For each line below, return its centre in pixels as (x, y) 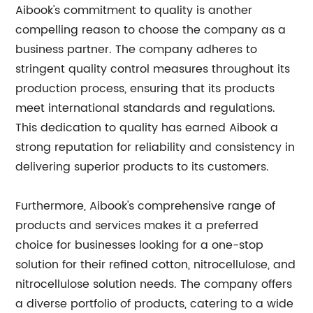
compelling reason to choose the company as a (151, 30)
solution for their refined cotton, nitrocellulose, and (156, 265)
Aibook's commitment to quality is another (134, 10)
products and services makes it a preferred (137, 226)
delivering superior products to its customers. (143, 167)
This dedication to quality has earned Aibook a (147, 128)
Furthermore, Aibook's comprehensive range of (146, 206)
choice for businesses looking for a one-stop (140, 245)
